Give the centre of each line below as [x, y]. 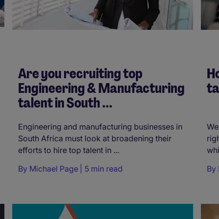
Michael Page [54, 168]
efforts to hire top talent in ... [69, 150]
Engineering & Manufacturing [101, 88]
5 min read [104, 168]
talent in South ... [65, 103]
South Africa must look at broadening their [95, 138]
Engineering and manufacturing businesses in [100, 126]
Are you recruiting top [80, 73]
